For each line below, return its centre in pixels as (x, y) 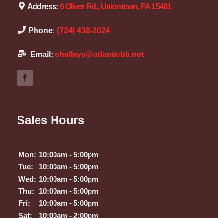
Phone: (41, 30)
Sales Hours (51, 120)
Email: (40, 54)
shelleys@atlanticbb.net (99, 54)
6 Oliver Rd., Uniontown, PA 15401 (116, 6)
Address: (43, 6)
